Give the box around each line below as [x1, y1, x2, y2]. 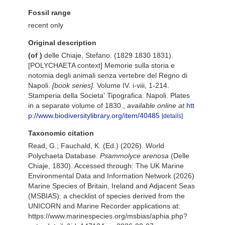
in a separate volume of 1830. [28, 101, 123, 109]
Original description [28, 39, 96, 47]
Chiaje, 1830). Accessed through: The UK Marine [28, 162, 184, 170]
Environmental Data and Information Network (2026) [28, 172, 194, 180]
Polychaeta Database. [28, 152, 100, 160]
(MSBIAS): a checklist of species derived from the [28, 192, 185, 200]
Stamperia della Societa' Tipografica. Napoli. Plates [28, 91, 190, 99]
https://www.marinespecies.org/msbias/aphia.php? [28, 212, 187, 220]
